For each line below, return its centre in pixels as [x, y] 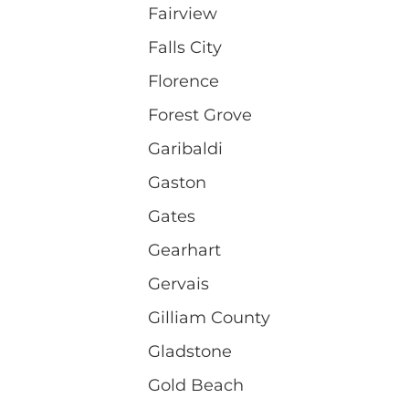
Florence [184, 81]
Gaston [177, 182]
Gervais [178, 283]
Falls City [185, 47]
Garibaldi [185, 148]
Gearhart [184, 250]
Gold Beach [196, 385]
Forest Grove [200, 115]
